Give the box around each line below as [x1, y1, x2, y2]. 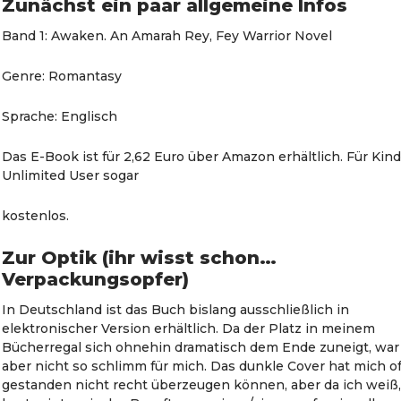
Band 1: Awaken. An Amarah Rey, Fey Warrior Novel [2, 28, 333, 44]
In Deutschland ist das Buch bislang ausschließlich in [2, 302, 350, 318]
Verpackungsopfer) [2, 269, 190, 290]
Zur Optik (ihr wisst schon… [2, 247, 277, 269]
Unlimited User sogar [2, 167, 140, 183]
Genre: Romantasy [2, 68, 123, 84]
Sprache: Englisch [2, 108, 118, 124]
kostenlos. [2, 208, 70, 224]
